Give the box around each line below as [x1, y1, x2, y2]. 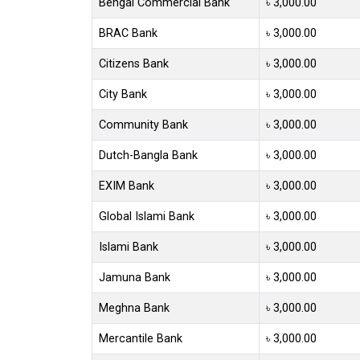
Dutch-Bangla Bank [99, 148, 198, 162]
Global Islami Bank [99, 209, 194, 223]
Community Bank [99, 117, 188, 132]
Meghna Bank [99, 301, 170, 315]
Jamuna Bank [99, 270, 170, 284]
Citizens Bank [99, 56, 169, 71]
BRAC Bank [99, 26, 157, 40]
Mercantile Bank [99, 331, 182, 346]
